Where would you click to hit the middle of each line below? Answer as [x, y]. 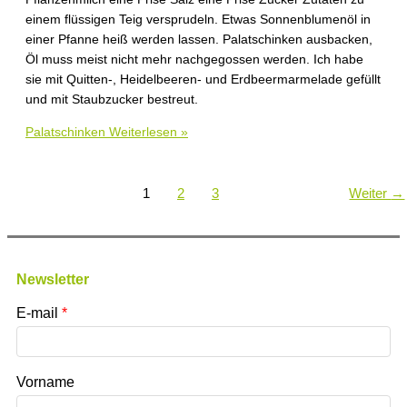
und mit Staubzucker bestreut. [112, 100]
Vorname [45, 382]
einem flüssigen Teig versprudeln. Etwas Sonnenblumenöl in [198, 20]
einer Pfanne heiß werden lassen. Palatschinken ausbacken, [199, 40]
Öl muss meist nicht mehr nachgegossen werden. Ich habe [194, 60]
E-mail [37, 313]
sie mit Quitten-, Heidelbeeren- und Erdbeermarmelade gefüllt [203, 80]
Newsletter [53, 278]
